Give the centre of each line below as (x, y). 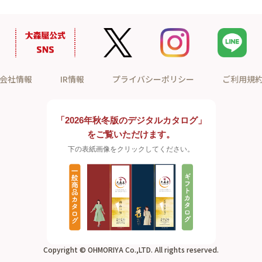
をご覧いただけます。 (131, 134)
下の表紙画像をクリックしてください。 (131, 149)
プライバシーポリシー (153, 79)
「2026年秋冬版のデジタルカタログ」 (131, 120)
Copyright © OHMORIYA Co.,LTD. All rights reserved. (131, 249)
